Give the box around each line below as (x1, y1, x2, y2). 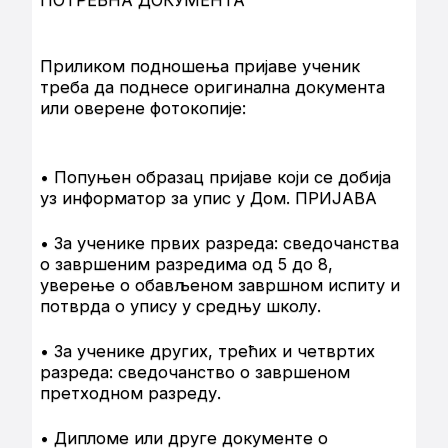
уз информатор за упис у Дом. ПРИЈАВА (40, 188, 377, 209)
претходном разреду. (40, 383, 221, 404)
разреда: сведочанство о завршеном (40, 362, 350, 383)
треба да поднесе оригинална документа (40, 77, 385, 98)
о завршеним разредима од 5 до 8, (40, 254, 333, 275)
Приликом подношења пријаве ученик (40, 56, 360, 77)
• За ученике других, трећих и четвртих (40, 341, 375, 362)
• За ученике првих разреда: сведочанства (40, 233, 399, 254)
